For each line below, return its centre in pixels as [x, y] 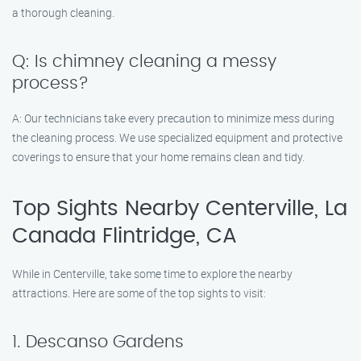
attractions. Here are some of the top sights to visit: [139, 293]
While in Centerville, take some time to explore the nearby [152, 274]
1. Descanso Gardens [98, 342]
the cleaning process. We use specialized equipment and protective [177, 137]
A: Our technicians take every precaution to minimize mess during [173, 118]
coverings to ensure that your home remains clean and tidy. [158, 157]
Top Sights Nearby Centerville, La [180, 209]
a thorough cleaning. [63, 12]
